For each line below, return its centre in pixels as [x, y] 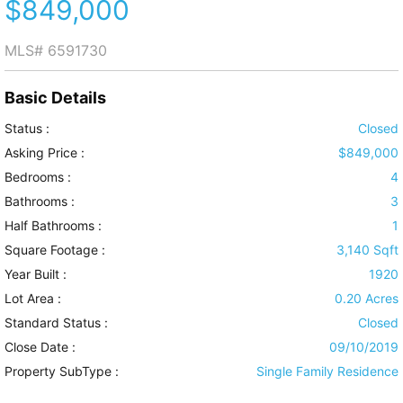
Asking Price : [45, 153]
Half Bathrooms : [53, 226]
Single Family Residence [327, 372]
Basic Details [55, 98]
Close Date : [40, 347]
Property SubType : [62, 372]
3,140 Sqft [367, 250]
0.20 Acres [367, 299]
